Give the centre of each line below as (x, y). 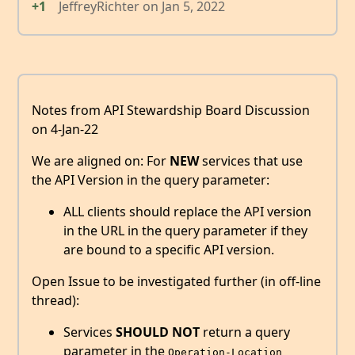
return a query (245, 332)
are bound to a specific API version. (169, 249)
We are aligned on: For (101, 160)
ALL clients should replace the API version (187, 211)
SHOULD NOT (158, 332)
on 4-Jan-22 (65, 129)
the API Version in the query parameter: (151, 179)
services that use (251, 160)
